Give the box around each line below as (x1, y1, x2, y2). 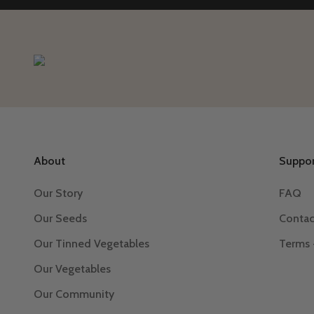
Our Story (34, 186, 83, 200)
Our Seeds (34, 211, 87, 225)
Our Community (34, 287, 114, 301)
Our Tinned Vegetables (34, 236, 149, 250)
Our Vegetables (34, 261, 111, 275)
